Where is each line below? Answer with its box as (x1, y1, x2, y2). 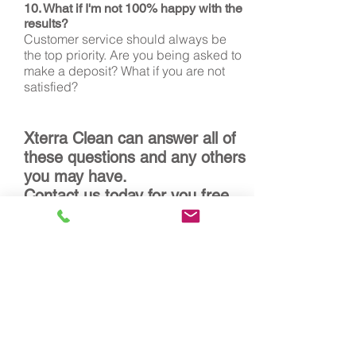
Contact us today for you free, (24, 186, 234, 205)
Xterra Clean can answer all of (24, 129, 236, 148)
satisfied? (24, 79, 78, 95)
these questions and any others (24, 148, 246, 167)
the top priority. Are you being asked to (24, 47, 242, 63)
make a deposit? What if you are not (24, 63, 225, 79)
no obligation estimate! (24, 205, 183, 224)
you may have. (24, 167, 127, 186)
